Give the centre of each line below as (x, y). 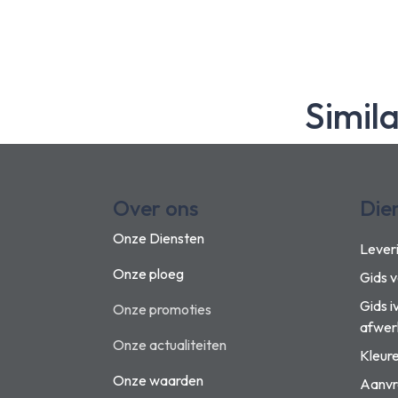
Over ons (155, 208)
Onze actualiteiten (170, 345)
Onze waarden (158, 380)
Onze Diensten (159, 238)
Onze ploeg (148, 274)
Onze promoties (162, 309)
